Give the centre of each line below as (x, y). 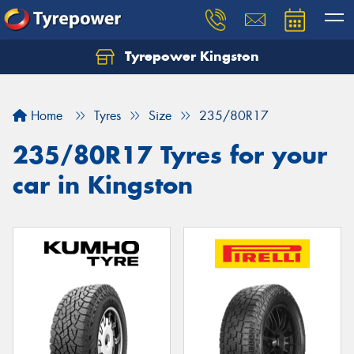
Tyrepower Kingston (190, 56)
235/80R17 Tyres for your (170, 155)
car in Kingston (103, 185)
